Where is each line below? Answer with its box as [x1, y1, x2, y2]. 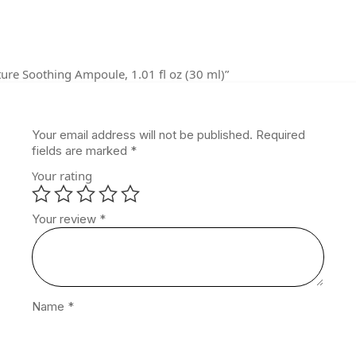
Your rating [32, 167, 93, 184]
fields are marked [32, 142, 131, 158]
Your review [32, 211, 100, 226]
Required [256, 126, 306, 142]
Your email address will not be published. [32, 126, 253, 142]
